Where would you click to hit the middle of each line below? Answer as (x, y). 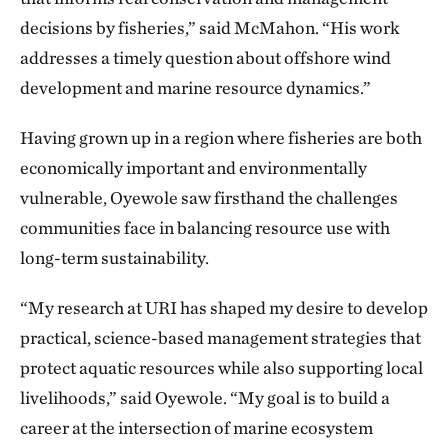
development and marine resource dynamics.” (195, 87)
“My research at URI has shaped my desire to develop (224, 307)
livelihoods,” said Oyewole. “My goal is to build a (205, 397)
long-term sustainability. (114, 257)
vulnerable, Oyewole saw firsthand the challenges (209, 197)
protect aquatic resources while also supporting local (221, 367)
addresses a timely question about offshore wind (205, 57)
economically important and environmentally (193, 167)
